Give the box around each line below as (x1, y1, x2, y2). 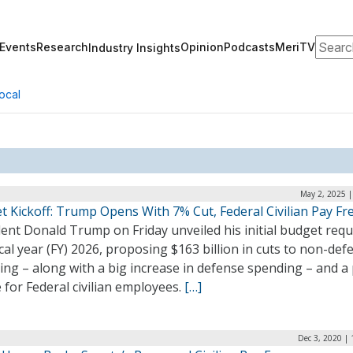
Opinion (180, 40, 224, 54)
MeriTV (275, 40, 315, 54)
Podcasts (224, 40, 275, 54)
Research (36, 40, 88, 54)
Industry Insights (88, 40, 180, 54)
